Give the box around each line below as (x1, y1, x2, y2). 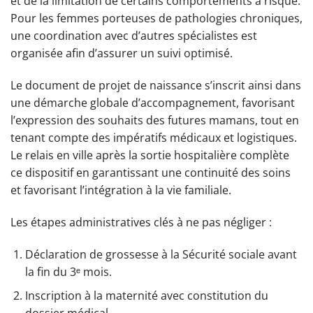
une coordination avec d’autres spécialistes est (10, 28, 257, 44)
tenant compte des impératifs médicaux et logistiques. (10, 129, 297, 145)
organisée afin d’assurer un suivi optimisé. (10, 45, 233, 61)
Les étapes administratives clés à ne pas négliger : (10, 214, 272, 230)
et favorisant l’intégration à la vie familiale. (10, 182, 231, 198)
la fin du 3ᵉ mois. (24, 263, 112, 279)
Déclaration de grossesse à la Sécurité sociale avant (24, 246, 297, 262)
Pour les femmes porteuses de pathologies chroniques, (10, 10, 303, 27)
